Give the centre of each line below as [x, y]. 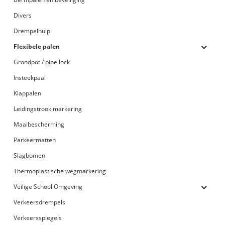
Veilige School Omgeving [48, 186]
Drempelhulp [32, 31]
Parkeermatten [35, 140]
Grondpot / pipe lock [42, 62]
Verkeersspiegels [38, 217]
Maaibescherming [39, 124]
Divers [23, 15]
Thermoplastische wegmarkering [60, 171]
